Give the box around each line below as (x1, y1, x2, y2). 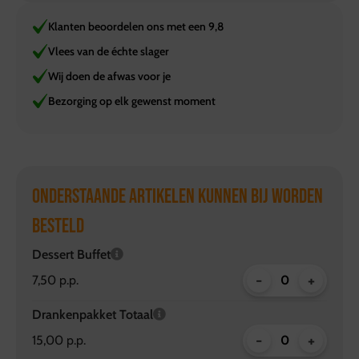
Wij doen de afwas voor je (48, 69, 171, 84)
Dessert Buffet (32, 247, 111, 263)
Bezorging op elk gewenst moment (48, 94, 216, 109)
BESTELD (32, 214, 84, 240)
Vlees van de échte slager (48, 44, 169, 59)
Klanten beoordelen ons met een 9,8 (48, 19, 224, 34)
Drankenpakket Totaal (32, 307, 153, 323)
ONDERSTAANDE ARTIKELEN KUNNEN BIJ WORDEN (32, 184, 323, 210)
